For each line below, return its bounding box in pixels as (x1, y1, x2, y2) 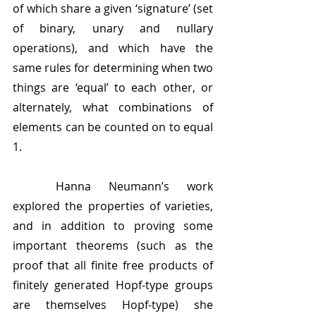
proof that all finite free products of (13, 257, 213, 274)
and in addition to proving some (13, 218, 213, 234)
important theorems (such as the (13, 238, 213, 254)
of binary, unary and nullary (13, 20, 213, 37)
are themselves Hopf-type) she (13, 297, 213, 313)
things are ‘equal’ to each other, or (13, 80, 213, 96)
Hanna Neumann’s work (13, 178, 56, 195)
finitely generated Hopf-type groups (13, 277, 213, 293)
